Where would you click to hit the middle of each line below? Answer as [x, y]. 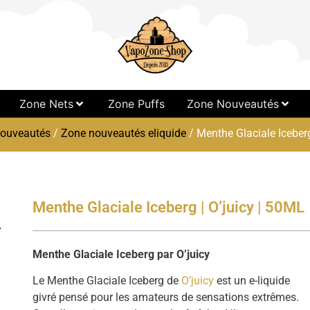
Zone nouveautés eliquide [124, 133]
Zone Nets [46, 104]
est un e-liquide [252, 281]
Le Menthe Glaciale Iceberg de [107, 281]
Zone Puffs [136, 104]
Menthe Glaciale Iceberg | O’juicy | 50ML [169, 207]
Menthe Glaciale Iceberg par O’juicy [121, 254]
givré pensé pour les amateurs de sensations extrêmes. [166, 298]
